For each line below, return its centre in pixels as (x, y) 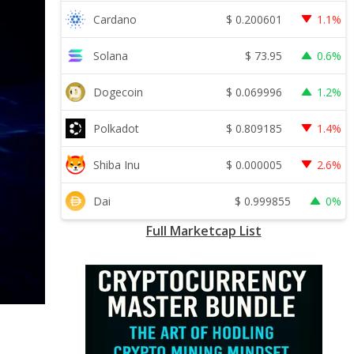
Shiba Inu (117, 165)
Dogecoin (119, 92)
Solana (111, 56)
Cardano (115, 19)
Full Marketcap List (203, 231)
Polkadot (117, 128)
